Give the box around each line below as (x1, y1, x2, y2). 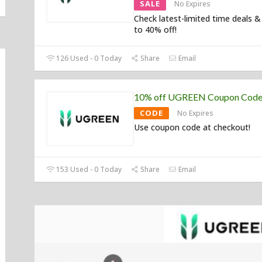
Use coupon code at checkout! (134, 122, 250, 133)
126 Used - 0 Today (54, 53, 122, 64)
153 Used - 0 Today (54, 164, 122, 175)
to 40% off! (134, 24, 177, 36)
